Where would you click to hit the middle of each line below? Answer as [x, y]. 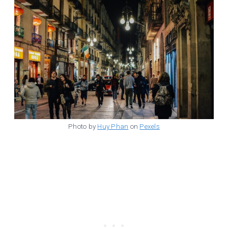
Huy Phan [113, 126]
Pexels [150, 126]
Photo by [83, 126]
